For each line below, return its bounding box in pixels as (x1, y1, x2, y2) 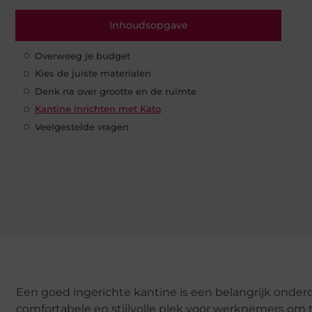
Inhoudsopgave (109, 18, 188, 31)
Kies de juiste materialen (35, 68, 151, 79)
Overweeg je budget (35, 49, 130, 61)
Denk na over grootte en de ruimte (35, 85, 196, 97)
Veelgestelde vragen (35, 120, 129, 132)
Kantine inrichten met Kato (35, 103, 161, 115)
